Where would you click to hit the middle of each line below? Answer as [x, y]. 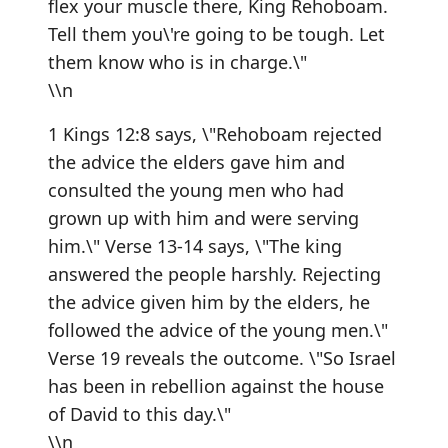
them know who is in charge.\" [177, 62]
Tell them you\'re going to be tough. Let [216, 34]
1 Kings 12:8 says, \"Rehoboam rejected [215, 134]
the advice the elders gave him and [196, 162]
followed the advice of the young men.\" [218, 330]
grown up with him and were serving [203, 218]
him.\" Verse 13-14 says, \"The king [195, 246]
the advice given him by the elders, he [209, 302]
